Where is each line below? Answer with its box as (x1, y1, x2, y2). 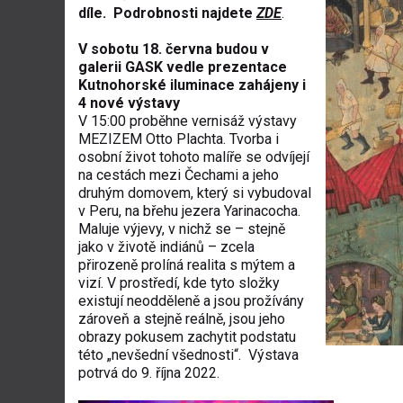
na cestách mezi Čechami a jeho (78, 166, 279, 184)
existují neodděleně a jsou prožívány (78, 292, 304, 309)
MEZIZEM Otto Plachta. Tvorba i (78, 130, 279, 148)
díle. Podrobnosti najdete (78, 4, 256, 22)
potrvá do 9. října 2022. (78, 364, 219, 381)
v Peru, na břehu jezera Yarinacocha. (78, 202, 300, 219)
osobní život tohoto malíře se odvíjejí (78, 148, 309, 166)
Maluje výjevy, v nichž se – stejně (78, 220, 285, 237)
